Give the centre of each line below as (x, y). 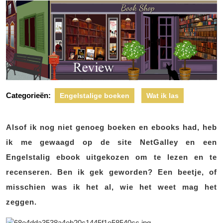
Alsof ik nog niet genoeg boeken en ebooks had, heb (111, 127)
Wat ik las (163, 96)
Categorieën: (28, 96)
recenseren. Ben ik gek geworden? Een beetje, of (111, 172)
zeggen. (21, 202)
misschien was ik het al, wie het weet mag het (111, 187)
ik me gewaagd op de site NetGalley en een (111, 142)
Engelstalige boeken (95, 96)
